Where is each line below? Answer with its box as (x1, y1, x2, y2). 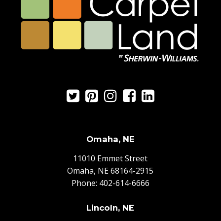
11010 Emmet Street (73, 153, 148, 164)
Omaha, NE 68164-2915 (67, 165, 154, 177)
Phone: (71, 178, 99, 189)
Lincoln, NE (86, 202, 135, 213)
